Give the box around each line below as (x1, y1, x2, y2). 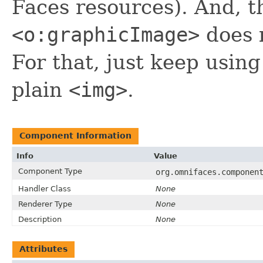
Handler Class (18, 184, 71, 193)
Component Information (19, 130, 131, 140)
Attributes (19, 244, 68, 254)
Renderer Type (18, 199, 72, 208)
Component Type (18, 166, 82, 176)
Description (18, 214, 62, 224)
